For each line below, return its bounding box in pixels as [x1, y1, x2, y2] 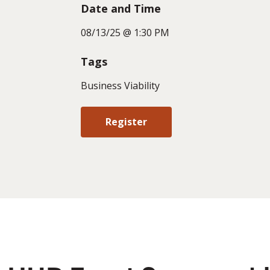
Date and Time [80, 1, 161, 16]
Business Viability [80, 78, 160, 92]
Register [105, 115, 147, 128]
